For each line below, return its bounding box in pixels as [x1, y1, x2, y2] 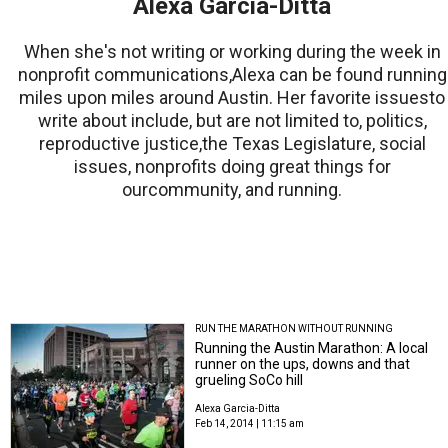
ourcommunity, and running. [122, 179, 342, 200]
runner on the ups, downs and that [195, 356, 411, 372]
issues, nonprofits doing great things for [73, 156, 391, 177]
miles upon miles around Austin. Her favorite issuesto [19, 87, 445, 108]
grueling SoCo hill [195, 372, 304, 388]
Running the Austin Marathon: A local [195, 340, 429, 356]
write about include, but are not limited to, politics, [37, 110, 427, 131]
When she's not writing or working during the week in [23, 41, 441, 62]
